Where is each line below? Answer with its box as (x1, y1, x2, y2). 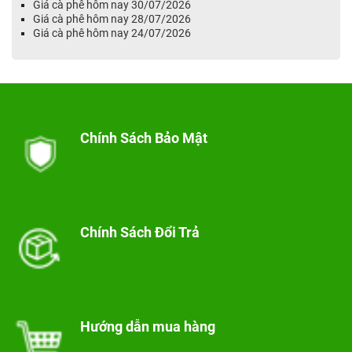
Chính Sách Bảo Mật (79, 129, 207, 146)
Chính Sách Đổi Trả (79, 223, 200, 240)
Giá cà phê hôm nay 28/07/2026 (33, 12, 191, 25)
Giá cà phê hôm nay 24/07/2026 (33, 26, 191, 39)
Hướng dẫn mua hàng (79, 317, 215, 335)
